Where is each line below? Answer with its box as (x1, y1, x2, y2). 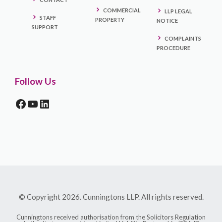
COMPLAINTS (165, 35, 201, 42)
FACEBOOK (14, 96, 78, 111)
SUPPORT (32, 23, 58, 30)
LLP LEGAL (165, 7, 192, 14)
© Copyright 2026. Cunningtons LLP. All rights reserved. (18, 192, 204, 201)
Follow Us (15, 75, 56, 87)
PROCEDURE (157, 44, 190, 51)
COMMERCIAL (103, 6, 141, 13)
